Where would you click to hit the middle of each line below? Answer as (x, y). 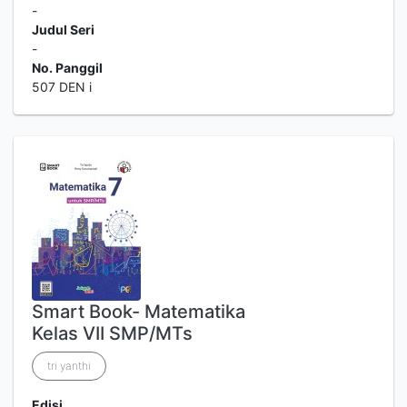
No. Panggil (67, 68)
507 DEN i (62, 87)
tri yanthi (69, 366)
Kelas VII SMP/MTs (112, 333)
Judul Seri (63, 30)
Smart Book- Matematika (139, 312)
